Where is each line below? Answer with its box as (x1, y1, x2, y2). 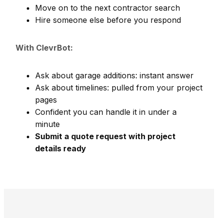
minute (35, 119, 60, 129)
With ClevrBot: (16, 43, 73, 53)
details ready (35, 144, 86, 154)
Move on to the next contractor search (35, 3, 180, 13)
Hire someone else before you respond (35, 15, 181, 25)
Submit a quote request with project (35, 131, 176, 142)
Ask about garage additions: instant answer (35, 71, 194, 81)
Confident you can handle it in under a (35, 107, 177, 117)
